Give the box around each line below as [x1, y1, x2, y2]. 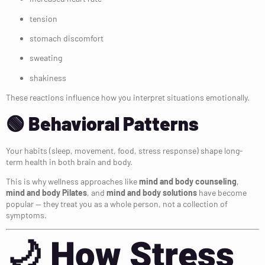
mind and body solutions [106, 187, 197, 198]
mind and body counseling [139, 176, 237, 186]
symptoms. [6, 209, 47, 220]
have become [197, 187, 247, 198]
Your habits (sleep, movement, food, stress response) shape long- [6, 145, 243, 156]
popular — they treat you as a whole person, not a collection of [6, 198, 228, 209]
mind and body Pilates [6, 187, 87, 198]
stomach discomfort [30, 33, 104, 43]
